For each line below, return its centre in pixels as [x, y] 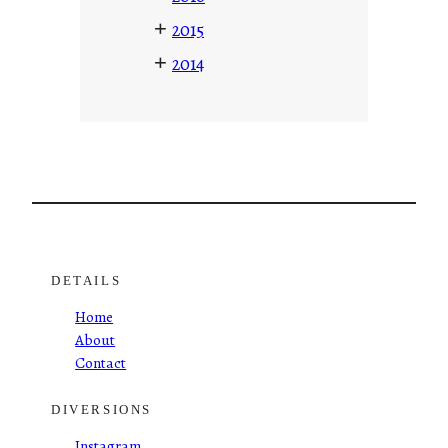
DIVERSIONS [101, 410]
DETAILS [86, 280]
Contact [101, 362]
